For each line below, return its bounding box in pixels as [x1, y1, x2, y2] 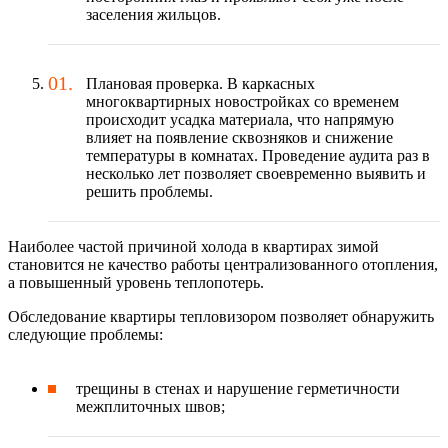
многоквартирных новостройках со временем [86, 93, 399, 111]
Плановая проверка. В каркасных [86, 75, 315, 93]
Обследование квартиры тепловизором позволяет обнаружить [8, 308, 434, 326]
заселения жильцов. [86, 6, 221, 24]
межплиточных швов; [76, 398, 225, 416]
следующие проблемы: [8, 326, 163, 344]
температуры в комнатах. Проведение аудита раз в [86, 147, 430, 165]
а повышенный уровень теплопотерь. [8, 274, 264, 292]
